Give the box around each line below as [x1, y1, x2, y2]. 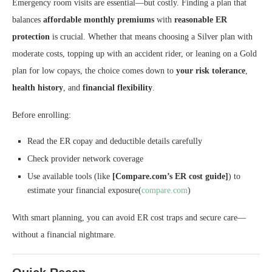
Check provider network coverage [27, 154, 143, 163]
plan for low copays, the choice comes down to [12, 66, 176, 75]
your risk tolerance [176, 66, 245, 75]
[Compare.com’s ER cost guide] [112, 171, 228, 181]
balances [12, 15, 43, 24]
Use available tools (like [27, 171, 112, 181]
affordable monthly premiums [43, 15, 154, 24]
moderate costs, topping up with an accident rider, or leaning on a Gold [12, 49, 257, 58]
